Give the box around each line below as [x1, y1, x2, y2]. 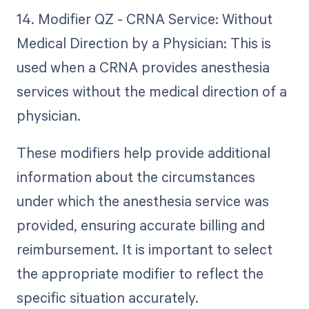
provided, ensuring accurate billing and [16, 215, 265, 235]
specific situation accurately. [16, 288, 199, 308]
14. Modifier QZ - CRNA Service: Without [16, 9, 272, 29]
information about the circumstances [16, 167, 255, 187]
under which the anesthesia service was [16, 191, 269, 211]
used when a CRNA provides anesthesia [16, 57, 270, 77]
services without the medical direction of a [16, 81, 287, 101]
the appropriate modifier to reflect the [16, 263, 263, 283]
